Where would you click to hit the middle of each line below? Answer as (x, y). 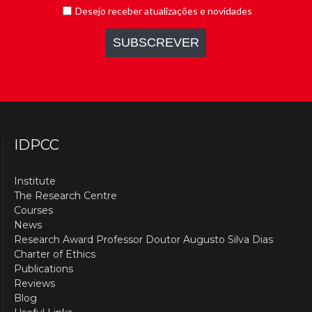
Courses (34, 211)
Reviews (35, 284)
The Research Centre (66, 196)
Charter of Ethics (55, 255)
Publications (44, 269)
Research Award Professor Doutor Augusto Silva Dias (144, 240)
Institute (35, 181)
